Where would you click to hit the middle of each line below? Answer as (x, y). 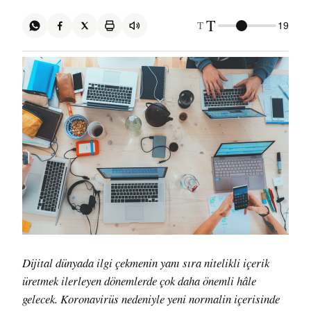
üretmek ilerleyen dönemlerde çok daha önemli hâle (139, 280)
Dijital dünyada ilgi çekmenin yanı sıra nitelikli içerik (26, 262)
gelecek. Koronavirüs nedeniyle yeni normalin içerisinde (151, 299)
